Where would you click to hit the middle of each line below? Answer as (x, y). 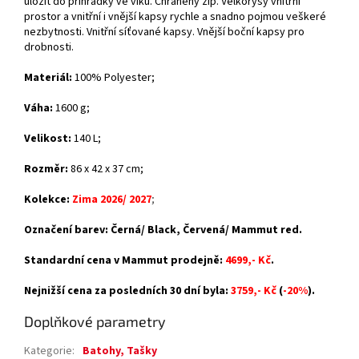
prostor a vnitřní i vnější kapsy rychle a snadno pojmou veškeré (175, 17)
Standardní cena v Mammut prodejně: (125, 261)
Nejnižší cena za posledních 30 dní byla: (127, 291)
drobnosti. (49, 48)
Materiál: (48, 78)
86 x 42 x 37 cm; (106, 169)
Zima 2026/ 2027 (112, 200)
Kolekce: (47, 200)
